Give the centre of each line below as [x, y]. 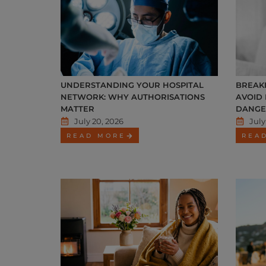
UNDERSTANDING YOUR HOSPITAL [132, 85]
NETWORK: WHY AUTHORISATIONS [133, 97]
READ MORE [96, 136]
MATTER [77, 109]
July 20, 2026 [99, 121]
